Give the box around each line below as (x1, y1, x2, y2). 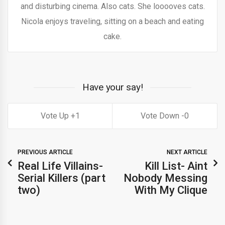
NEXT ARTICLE (167, 149, 207, 156)
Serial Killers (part (18, 172, 105, 185)
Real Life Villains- (18, 160, 103, 173)
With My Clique (135, 184, 207, 197)
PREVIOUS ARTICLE (18, 149, 73, 156)
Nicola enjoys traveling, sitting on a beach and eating (21, 17, 204, 27)
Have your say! (82, 81, 143, 93)
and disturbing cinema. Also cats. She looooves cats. (20, 2, 205, 12)
